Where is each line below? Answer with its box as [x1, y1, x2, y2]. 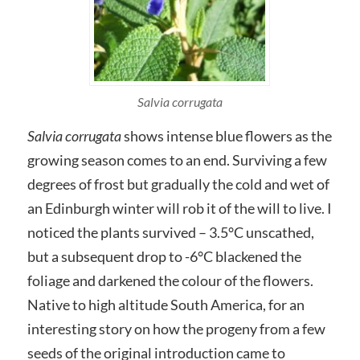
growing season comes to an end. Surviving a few [27, 151, 327, 169]
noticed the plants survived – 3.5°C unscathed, [27, 223, 314, 241]
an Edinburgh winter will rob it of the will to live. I [27, 199, 332, 217]
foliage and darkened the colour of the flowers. [27, 272, 313, 289]
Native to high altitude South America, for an [27, 296, 305, 313]
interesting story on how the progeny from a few [27, 320, 325, 337]
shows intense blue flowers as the [121, 127, 332, 145]
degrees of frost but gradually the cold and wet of [27, 175, 329, 193]
